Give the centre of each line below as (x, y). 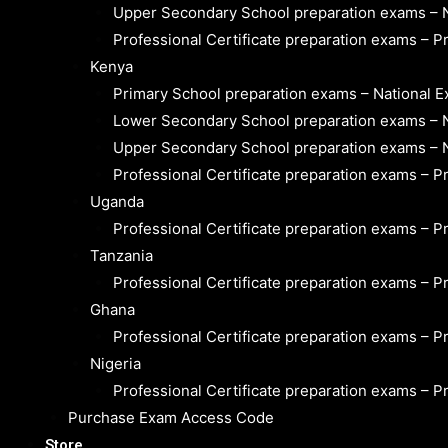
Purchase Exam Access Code (170, 418)
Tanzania (121, 256)
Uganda (117, 202)
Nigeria (115, 364)
